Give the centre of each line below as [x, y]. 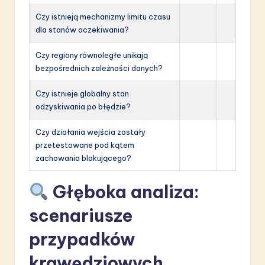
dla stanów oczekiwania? [82, 29]
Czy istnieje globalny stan [82, 93]
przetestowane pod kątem [85, 145]
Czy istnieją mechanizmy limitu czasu [103, 16]
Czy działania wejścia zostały [91, 132]
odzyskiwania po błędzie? [83, 106]
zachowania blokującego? [83, 158]
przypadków [82, 239]
